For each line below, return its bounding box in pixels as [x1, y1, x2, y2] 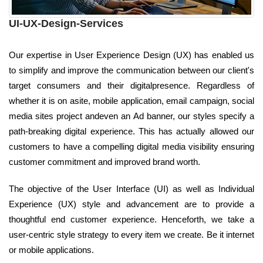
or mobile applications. [9, 245, 94, 255]
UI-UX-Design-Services [9, 18, 123, 30]
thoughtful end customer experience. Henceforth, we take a [9, 214, 254, 225]
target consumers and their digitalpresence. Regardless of [9, 80, 254, 91]
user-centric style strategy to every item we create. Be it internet [9, 230, 254, 240]
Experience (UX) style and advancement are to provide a [9, 199, 254, 210]
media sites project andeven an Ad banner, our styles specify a [9, 111, 254, 122]
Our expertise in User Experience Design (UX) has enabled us [9, 50, 254, 60]
